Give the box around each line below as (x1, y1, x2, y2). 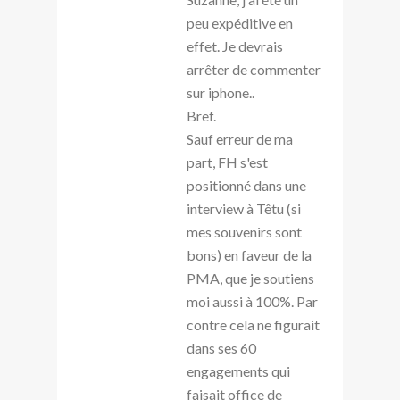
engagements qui (187, 362, 290, 379)
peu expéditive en (187, 13, 293, 31)
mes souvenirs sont (187, 222, 302, 240)
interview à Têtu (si (187, 199, 301, 217)
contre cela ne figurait (187, 315, 320, 333)
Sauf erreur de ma (187, 129, 293, 147)
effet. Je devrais (187, 37, 283, 54)
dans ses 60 (187, 338, 256, 356)
